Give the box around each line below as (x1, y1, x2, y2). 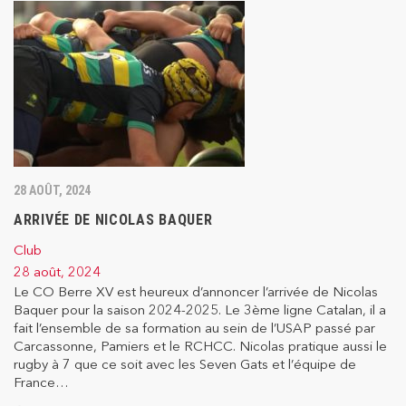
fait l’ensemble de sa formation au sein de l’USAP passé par (14, 319, 375, 337)
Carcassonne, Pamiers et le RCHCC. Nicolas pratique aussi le (14, 337, 387, 355)
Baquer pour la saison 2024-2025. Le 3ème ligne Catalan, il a (14, 301, 386, 319)
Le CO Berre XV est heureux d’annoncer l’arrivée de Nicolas (14, 283, 378, 301)
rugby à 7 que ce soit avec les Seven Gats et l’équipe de (14, 355, 356, 373)
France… (14, 373, 69, 391)
